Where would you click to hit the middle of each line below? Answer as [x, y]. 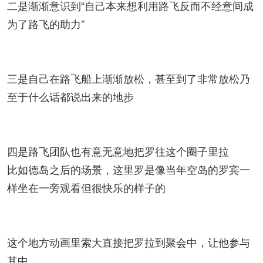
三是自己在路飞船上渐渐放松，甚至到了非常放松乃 [129, 78]
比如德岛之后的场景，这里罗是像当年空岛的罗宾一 [129, 169]
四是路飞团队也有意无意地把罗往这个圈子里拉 [118, 151]
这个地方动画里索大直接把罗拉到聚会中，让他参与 [129, 242]
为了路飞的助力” [46, 23]
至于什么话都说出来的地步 [70, 96]
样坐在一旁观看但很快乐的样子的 [86, 187]
